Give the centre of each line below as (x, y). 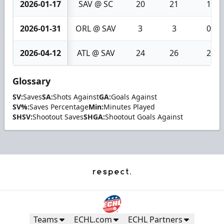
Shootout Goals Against (144, 116)
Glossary (31, 81)
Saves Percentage (59, 106)
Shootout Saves (58, 116)
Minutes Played (129, 106)
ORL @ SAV (96, 28)
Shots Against (76, 96)
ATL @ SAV (96, 53)
